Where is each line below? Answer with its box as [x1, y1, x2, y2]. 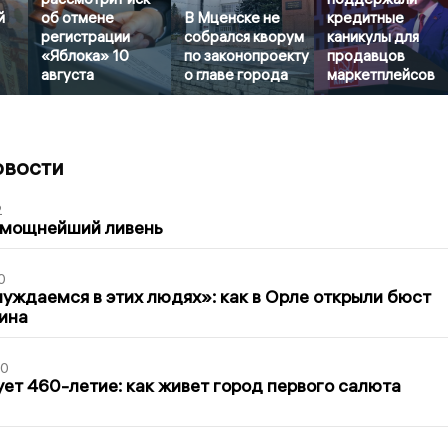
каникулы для [327, 26, 420, 46]
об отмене [41, 7, 115, 27]
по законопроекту [184, 45, 310, 65]
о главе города [184, 64, 289, 84]
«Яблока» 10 [41, 45, 130, 65]
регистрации [41, 26, 131, 46]
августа [41, 64, 95, 84]
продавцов [327, 45, 406, 65]
